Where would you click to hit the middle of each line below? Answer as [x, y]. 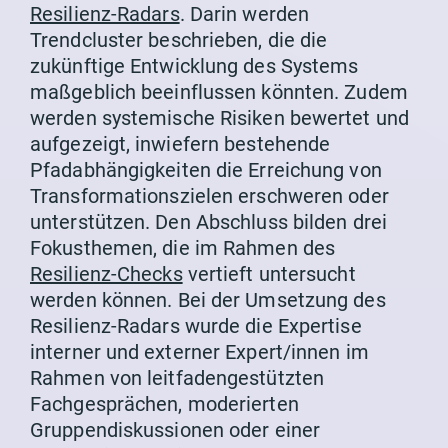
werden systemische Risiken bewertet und [219, 118]
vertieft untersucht [269, 274]
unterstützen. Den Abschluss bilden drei [208, 222]
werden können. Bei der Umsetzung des [208, 300]
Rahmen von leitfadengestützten [177, 378]
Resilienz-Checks [106, 274]
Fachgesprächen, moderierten [164, 404]
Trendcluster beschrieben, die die [179, 40]
